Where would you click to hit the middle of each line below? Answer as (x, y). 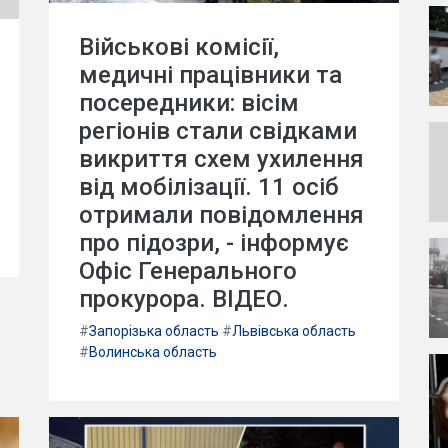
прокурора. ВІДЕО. (184, 298)
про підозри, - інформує (214, 242)
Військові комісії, (179, 46)
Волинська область (153, 351)
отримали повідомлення (221, 214)
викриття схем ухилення (221, 158)
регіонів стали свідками (218, 130)
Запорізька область (154, 330)
